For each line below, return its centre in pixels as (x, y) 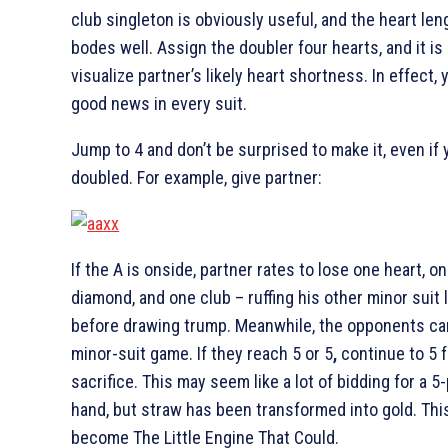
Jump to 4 (107, 149)
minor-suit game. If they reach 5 (186, 353)
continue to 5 (387, 353)
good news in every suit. (159, 103)
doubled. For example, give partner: (197, 177)
